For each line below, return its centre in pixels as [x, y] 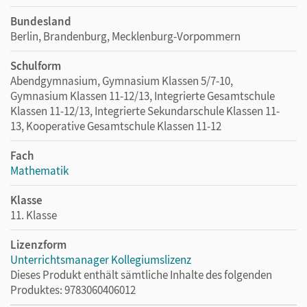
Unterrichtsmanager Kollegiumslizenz [101, 259]
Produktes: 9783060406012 [73, 290]
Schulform [36, 65]
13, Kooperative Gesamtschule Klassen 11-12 [116, 126]
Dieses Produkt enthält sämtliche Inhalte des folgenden [141, 274]
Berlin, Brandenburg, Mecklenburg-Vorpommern [125, 36]
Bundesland [41, 21]
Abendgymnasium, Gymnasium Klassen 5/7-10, [122, 81]
